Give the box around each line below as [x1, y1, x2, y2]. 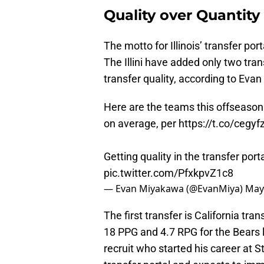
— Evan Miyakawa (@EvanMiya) [104, 182, 245, 196]
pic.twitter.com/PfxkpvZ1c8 [104, 167, 233, 180]
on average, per [104, 117, 179, 130]
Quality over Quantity [104, 6, 260, 24]
